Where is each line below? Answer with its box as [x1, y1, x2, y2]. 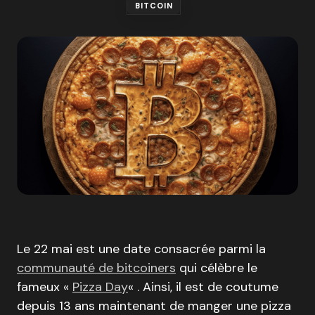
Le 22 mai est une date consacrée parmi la [17, 240, 266, 257]
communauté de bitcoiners [17, 259, 176, 276]
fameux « [17, 278, 72, 295]
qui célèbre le [176, 259, 257, 276]
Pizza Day [72, 278, 128, 295]
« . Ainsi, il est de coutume [128, 278, 278, 295]
